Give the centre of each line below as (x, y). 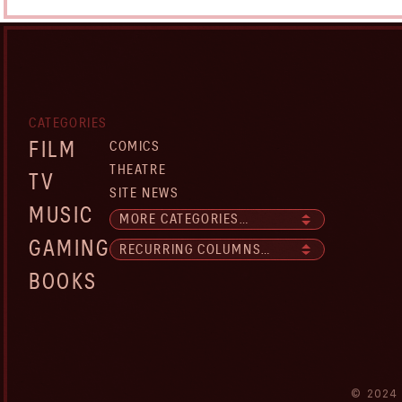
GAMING (69, 249)
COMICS (135, 146)
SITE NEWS (144, 192)
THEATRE (138, 169)
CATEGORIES (68, 123)
